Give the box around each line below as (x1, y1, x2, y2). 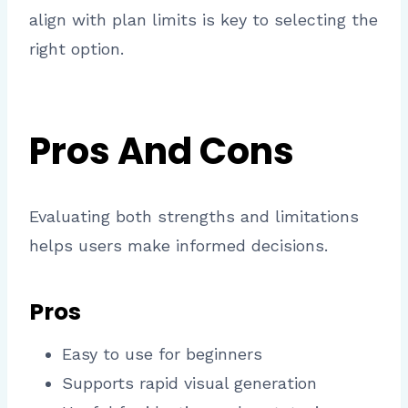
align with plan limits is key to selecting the (29, 10, 378, 30)
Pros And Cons (29, 126, 294, 178)
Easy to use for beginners (62, 344, 262, 364)
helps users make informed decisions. (29, 236, 328, 256)
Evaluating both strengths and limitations (29, 207, 359, 227)
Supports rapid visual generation (62, 373, 317, 393)
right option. (29, 39, 124, 59)
